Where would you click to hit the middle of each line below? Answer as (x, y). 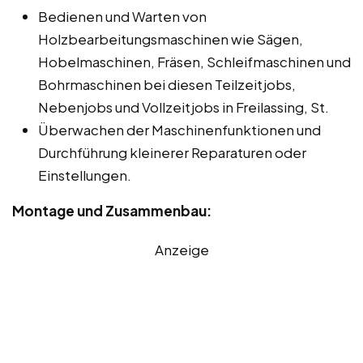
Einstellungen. (85, 175)
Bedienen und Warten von (122, 16)
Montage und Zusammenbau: (112, 210)
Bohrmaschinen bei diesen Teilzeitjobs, (167, 84)
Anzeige (181, 249)
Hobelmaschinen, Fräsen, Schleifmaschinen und (194, 61)
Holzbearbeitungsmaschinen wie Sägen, (171, 38)
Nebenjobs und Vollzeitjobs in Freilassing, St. (184, 107)
